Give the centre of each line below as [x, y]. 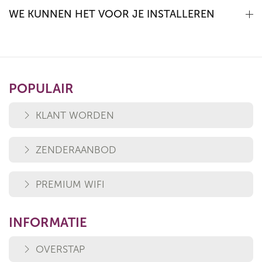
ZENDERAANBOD [76, 150]
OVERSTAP [60, 249]
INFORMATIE [48, 223]
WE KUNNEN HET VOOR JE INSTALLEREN [112, 14]
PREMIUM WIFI [70, 184]
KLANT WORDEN [75, 115]
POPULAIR [41, 89]
